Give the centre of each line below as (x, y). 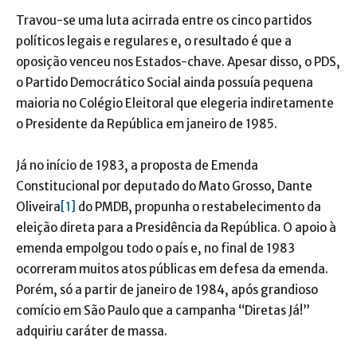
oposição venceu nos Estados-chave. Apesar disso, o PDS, (178, 61)
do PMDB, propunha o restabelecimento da (198, 206)
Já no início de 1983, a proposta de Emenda (137, 165)
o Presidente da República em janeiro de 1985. (147, 124)
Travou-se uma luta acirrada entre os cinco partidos (164, 20)
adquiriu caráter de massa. (92, 331)
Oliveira (38, 206)
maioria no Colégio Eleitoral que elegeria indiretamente (175, 103)
